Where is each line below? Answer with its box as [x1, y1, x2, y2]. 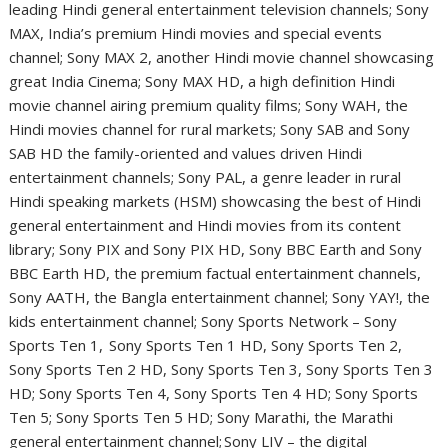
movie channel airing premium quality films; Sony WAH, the [9, 95, 409, 116]
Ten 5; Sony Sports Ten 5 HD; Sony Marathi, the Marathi [9, 407, 394, 428]
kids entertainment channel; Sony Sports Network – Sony [9, 311, 398, 332]
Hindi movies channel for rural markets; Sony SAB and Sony [9, 119, 411, 140]
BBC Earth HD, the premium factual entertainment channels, [9, 263, 422, 284]
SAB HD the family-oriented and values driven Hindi [9, 143, 363, 164]
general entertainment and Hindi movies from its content [9, 215, 402, 236]
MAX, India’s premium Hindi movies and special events [9, 23, 383, 44]
